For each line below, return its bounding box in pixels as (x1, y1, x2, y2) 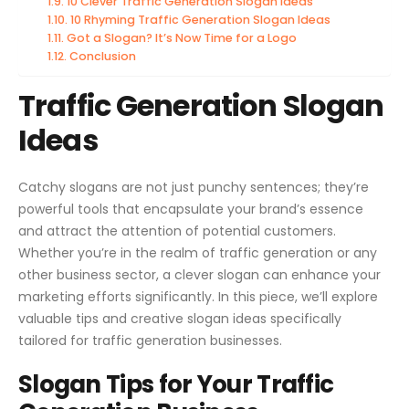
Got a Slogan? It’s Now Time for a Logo (66, 30, 297, 47)
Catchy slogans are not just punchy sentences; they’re (18, 177, 369, 196)
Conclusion (68, 48, 136, 65)
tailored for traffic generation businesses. (18, 330, 282, 350)
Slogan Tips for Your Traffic (18, 367, 334, 401)
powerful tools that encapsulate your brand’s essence (18, 199, 363, 218)
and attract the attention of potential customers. (18, 221, 336, 240)
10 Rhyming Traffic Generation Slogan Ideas (69, 12, 330, 28)
